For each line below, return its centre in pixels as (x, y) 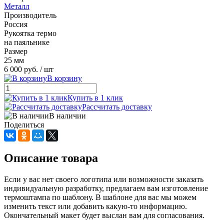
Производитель (30, 15)
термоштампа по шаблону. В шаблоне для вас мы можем (100, 197)
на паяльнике (27, 42)
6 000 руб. (21, 69)
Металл (17, 6)
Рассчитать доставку (117, 106)
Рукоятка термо (30, 33)
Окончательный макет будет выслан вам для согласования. (104, 215)
